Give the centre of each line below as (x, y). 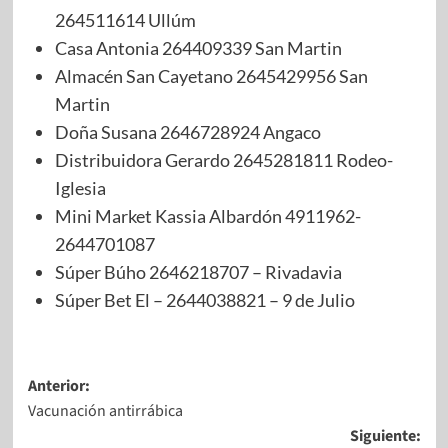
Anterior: (58, 385)
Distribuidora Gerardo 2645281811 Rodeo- (223, 159)
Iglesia (80, 187)
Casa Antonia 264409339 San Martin (198, 47)
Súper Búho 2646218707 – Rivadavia (198, 271)
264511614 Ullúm (125, 19)
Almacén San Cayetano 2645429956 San (211, 75)
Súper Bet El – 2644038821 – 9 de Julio (204, 299)
